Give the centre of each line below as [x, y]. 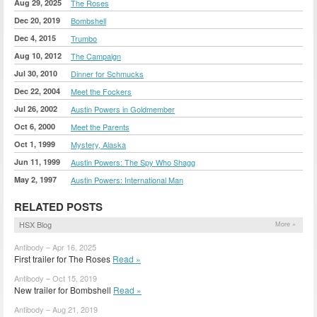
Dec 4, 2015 [35, 38]
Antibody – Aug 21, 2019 [56, 309]
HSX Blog [35, 224]
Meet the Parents [100, 126]
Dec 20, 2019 [37, 20]
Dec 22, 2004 [37, 91]
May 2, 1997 [35, 179]
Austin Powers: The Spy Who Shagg [133, 162]
